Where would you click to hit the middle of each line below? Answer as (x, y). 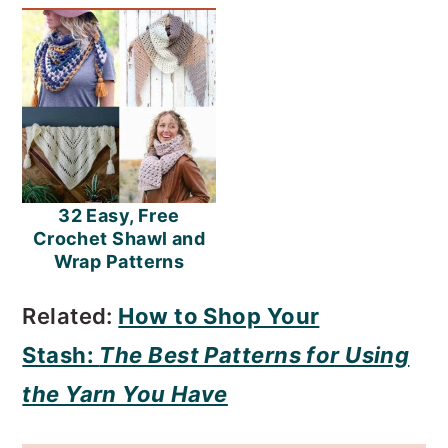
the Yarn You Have (125, 394)
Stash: (61, 355)
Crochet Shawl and (119, 238)
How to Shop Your (219, 316)
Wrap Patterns (119, 261)
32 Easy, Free (119, 215)
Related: (70, 316)
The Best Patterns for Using (254, 355)
